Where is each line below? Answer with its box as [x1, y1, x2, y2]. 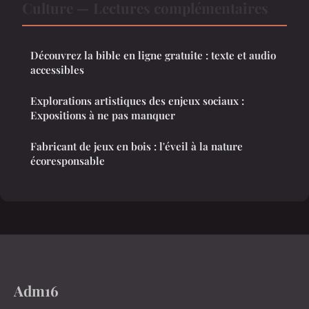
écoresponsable [30, 153, 105, 168]
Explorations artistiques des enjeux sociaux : [30, 93, 244, 108]
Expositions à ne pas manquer [30, 108, 175, 122]
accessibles [30, 62, 84, 77]
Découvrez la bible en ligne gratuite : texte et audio [30, 48, 276, 62]
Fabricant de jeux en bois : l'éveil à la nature [30, 139, 243, 153]
